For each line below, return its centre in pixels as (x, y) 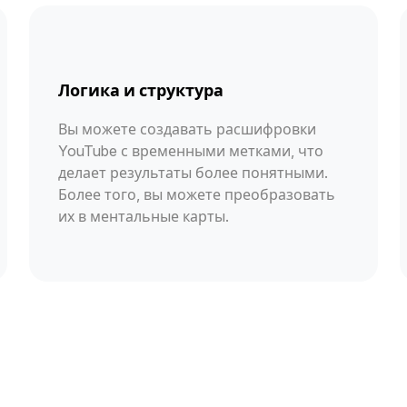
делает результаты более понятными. (193, 172)
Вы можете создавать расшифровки (187, 129)
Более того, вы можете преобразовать (197, 194)
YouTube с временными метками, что (191, 150)
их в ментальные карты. (144, 216)
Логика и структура (141, 90)
